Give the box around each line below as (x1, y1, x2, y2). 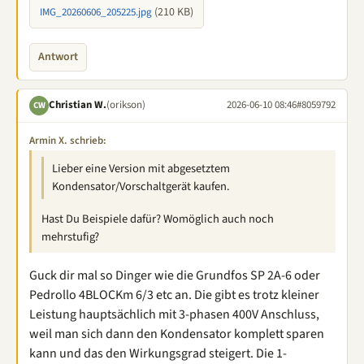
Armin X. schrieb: (29, 132, 106, 148)
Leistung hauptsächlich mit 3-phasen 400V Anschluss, (29, 305, 319, 323)
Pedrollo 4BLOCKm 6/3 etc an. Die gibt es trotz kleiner (29, 286, 319, 304)
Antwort (38, 48, 78, 65)
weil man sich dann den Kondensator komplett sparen (29, 325, 324, 343)
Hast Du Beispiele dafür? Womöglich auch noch (41, 210, 274, 227)
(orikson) (106, 97, 145, 112)
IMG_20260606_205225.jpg (40, 4, 152, 19)
